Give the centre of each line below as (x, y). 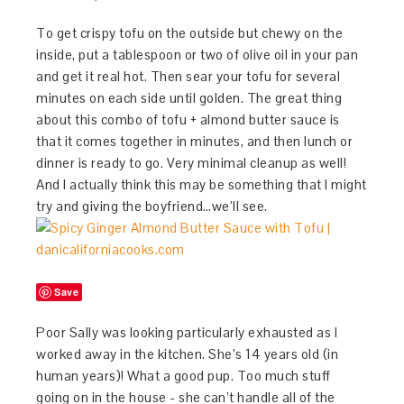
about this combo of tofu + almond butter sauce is (188, 119)
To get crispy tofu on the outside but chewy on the (190, 32)
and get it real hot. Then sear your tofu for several (188, 76)
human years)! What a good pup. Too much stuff (184, 375)
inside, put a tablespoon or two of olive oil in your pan (197, 54)
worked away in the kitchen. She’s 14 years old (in (188, 353)
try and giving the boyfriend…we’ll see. (152, 206)
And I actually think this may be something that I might (202, 184)
